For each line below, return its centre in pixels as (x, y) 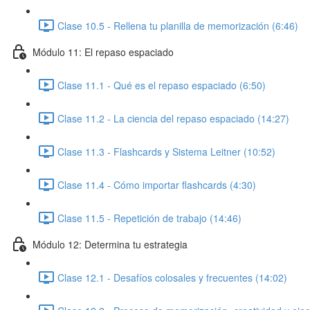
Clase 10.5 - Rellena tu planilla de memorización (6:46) (178, 25)
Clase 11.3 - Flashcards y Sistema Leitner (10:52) (166, 151)
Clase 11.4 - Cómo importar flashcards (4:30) (157, 184)
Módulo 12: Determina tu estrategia (110, 244)
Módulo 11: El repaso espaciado (103, 52)
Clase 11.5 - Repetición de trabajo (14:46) (149, 218)
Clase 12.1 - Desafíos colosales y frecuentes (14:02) (172, 277)
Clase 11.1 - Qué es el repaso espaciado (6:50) (162, 85)
